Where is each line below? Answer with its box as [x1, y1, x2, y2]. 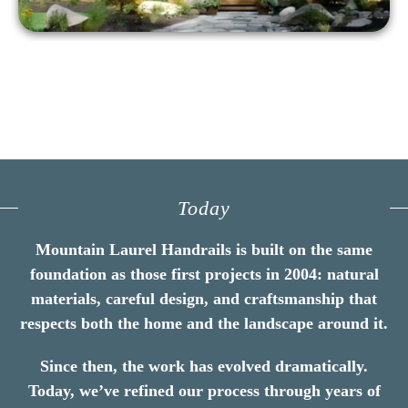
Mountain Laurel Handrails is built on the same [36, 240, 372, 259]
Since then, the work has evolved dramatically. [40, 356, 368, 375]
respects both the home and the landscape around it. [20, 313, 388, 332]
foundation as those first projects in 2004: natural [29, 264, 379, 283]
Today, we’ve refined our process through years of [27, 381, 381, 400]
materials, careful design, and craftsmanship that [31, 289, 377, 308]
